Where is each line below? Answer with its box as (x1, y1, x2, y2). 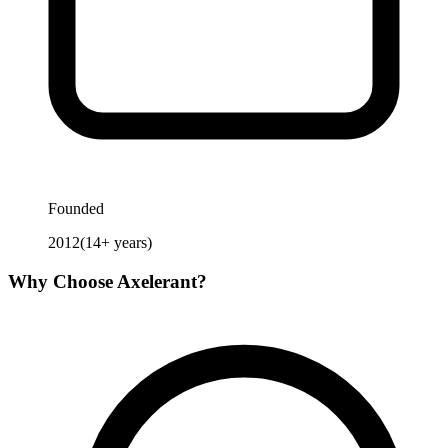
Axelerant (117, 270, 197, 292)
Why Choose (8, 270, 117, 292)
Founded (48, 200, 104, 218)
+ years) (101, 234, 152, 252)
